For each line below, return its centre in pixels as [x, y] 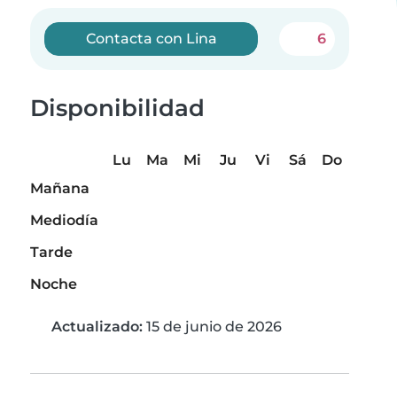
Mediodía [64, 221]
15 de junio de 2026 [212, 327]
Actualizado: [97, 327]
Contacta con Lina [151, 39]
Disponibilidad [117, 108]
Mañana [60, 189]
